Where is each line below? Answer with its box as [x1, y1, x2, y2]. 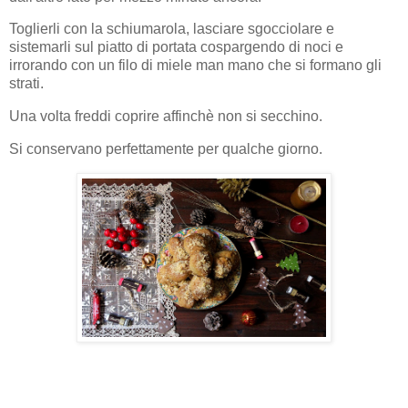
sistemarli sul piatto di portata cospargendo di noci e [9, 39, 343, 56]
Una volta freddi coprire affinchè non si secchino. [9, 108, 322, 125]
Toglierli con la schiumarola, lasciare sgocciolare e [9, 21, 334, 37]
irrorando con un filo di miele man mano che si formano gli [9, 57, 382, 74]
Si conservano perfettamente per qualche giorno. [9, 140, 322, 157]
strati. [9, 76, 44, 92]
